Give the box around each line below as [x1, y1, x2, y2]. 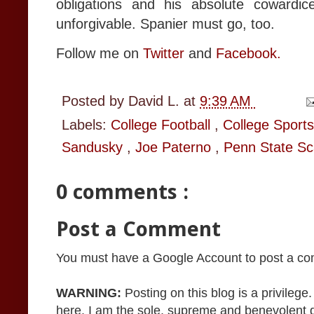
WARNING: [56, 286, 121, 301]
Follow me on [56, 45, 143, 61]
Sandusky [62, 139, 127, 155]
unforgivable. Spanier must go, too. [56, 16, 275, 32]
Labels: [62, 116, 111, 132]
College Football [111, 116, 214, 132]
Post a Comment [56, 217, 221, 242]
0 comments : [56, 179, 189, 204]
